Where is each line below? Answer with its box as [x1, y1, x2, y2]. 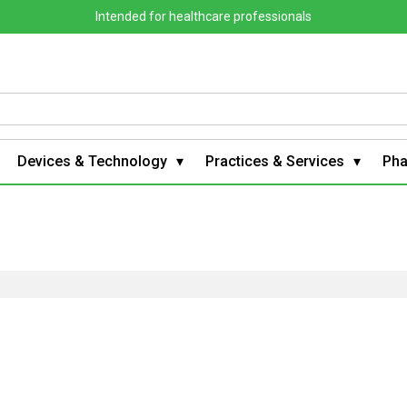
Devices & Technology [17, 152, 167, 170]
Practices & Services [205, 152, 344, 170]
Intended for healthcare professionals [95, 9, 312, 24]
